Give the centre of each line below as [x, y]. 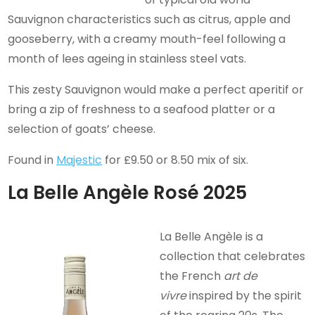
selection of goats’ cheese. [82, 129]
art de [241, 276]
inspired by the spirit [246, 295]
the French [192, 276]
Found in [32, 160]
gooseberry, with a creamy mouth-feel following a [147, 39]
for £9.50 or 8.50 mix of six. [175, 160]
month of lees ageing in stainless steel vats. [127, 58]
